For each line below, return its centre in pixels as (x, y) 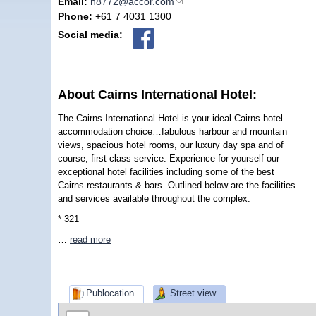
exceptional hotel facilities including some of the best (166, 171)
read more (90, 240)
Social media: (92, 34)
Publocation (110, 293)
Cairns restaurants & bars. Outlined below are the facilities (177, 185)
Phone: (77, 16)
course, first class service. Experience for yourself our (169, 158)
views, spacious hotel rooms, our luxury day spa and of (171, 145)
